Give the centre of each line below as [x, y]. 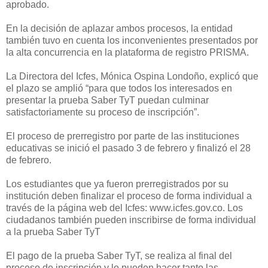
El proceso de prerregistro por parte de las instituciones [123, 136]
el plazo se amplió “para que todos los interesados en [119, 88]
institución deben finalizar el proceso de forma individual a [129, 196]
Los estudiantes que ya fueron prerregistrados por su [117, 184]
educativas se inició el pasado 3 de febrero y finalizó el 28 [128, 148]
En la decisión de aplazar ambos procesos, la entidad [119, 28]
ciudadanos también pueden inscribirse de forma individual [131, 220]
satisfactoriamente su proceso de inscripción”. [103, 112]
